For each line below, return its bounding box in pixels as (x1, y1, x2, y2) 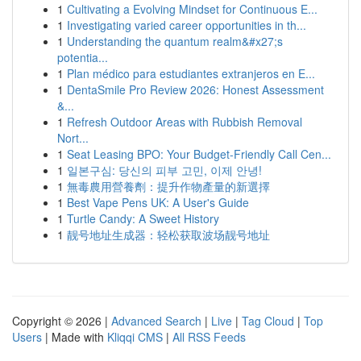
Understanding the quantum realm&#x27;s (67, 33, 283, 49)
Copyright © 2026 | (12, 313, 111, 329)
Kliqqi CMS (107, 329, 163, 345)
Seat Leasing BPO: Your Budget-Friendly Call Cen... (67, 146, 331, 162)
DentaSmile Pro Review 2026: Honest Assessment (67, 81, 324, 98)
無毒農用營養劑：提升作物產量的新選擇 (67, 178, 270, 194)
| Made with (42, 329, 107, 345)
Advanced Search (111, 313, 201, 329)
